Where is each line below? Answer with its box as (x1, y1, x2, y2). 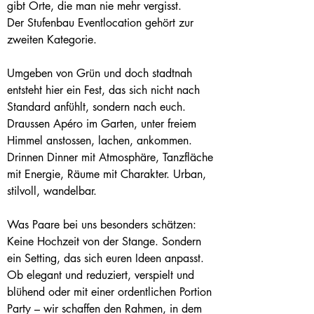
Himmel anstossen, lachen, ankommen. (7, 133, 196, 148)
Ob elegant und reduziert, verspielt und (7, 268, 198, 282)
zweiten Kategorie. (7, 32, 97, 47)
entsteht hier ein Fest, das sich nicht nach (7, 83, 203, 97)
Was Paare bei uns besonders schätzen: (7, 217, 196, 232)
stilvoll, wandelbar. (7, 184, 97, 198)
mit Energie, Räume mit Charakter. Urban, (7, 167, 210, 182)
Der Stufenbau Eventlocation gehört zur (7, 15, 197, 30)
